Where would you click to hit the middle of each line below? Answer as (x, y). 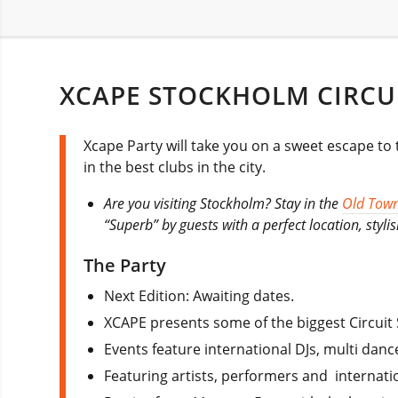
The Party (125, 266)
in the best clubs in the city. (175, 167)
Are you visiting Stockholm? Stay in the (223, 204)
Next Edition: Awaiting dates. (199, 296)
